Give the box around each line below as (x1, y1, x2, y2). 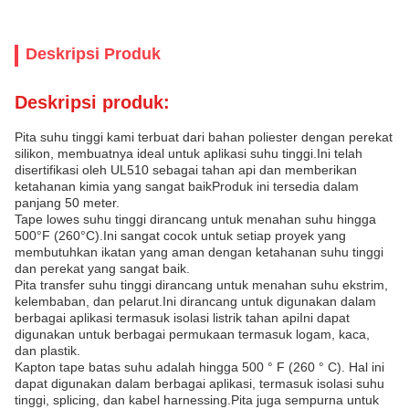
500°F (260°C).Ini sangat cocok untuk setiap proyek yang (15, 228, 346, 243)
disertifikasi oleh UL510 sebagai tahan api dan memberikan (15, 163, 357, 177)
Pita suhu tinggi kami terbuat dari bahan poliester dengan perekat (15, 130, 393, 144)
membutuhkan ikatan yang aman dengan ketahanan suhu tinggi (15, 245, 383, 259)
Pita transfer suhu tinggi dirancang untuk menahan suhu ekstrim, (15, 278, 388, 292)
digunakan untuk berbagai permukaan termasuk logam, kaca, (15, 327, 370, 341)
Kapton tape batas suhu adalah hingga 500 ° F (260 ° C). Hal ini (15, 360, 384, 374)
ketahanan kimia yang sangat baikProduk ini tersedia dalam (15, 179, 359, 194)
